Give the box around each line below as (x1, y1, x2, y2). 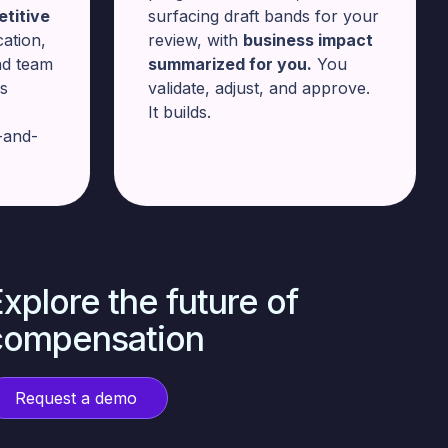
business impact (243, 30, 373, 50)
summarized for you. (148, 54, 312, 74)
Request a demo (15, 388, 137, 408)
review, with (148, 30, 243, 50)
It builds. (148, 102, 211, 122)
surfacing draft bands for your (148, 6, 379, 26)
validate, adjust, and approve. (148, 78, 370, 98)
